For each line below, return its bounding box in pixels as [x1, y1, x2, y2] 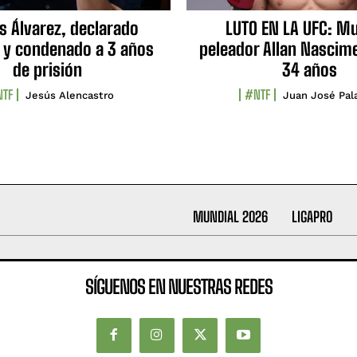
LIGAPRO [291, 208, 333, 226]
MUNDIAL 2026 [192, 208, 268, 226]
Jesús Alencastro [25, 89, 114, 102]
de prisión [13, 59, 82, 81]
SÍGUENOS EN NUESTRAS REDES [84, 274, 273, 298]
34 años [282, 59, 337, 81]
